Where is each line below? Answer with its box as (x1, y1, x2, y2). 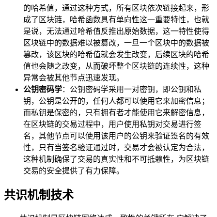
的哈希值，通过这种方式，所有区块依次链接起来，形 (23, 3, 209, 12)
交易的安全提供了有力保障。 (23, 166, 124, 175)
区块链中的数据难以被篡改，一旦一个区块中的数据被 (23, 38, 209, 47)
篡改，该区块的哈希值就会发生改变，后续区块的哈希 (23, 50, 209, 59)
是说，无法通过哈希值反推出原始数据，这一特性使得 (23, 27, 209, 35)
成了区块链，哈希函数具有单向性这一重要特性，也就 (23, 15, 209, 24)
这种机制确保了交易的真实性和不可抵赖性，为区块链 (23, 155, 209, 163)
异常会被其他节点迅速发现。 (23, 73, 124, 82)
